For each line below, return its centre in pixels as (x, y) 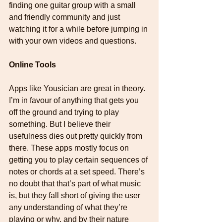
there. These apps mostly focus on (70, 148)
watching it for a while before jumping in (79, 29)
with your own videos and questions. (73, 41)
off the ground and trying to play (65, 112)
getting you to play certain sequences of (79, 160)
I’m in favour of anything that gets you (75, 100)
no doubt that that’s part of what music (76, 183)
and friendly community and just (65, 17)
